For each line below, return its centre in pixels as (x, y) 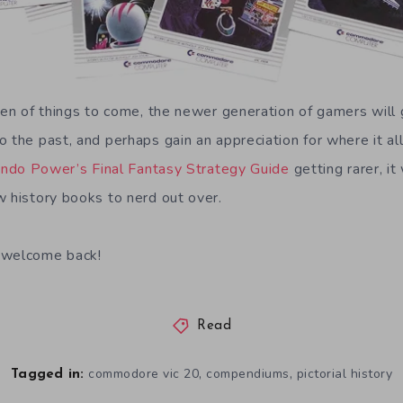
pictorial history (344, 374)
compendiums (248, 374)
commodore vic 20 (143, 374)
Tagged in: (48, 375)
